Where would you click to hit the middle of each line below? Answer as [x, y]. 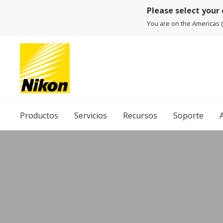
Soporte [188, 115]
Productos [39, 115]
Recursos [140, 115]
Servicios [91, 115]
